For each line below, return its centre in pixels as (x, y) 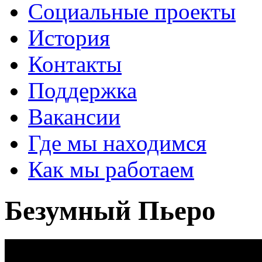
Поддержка (82, 90)
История (69, 38)
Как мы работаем (111, 169)
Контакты (75, 64)
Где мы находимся (117, 143)
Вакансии (74, 117)
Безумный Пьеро (110, 211)
